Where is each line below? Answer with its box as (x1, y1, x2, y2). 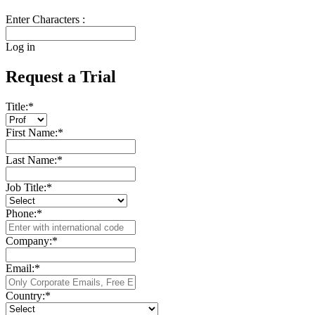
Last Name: (6, 154, 57, 167)
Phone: (6, 207, 37, 220)
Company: (6, 235, 52, 247)
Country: (6, 290, 45, 302)
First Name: (6, 127, 58, 139)
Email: (6, 262, 34, 275)
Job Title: (6, 181, 46, 194)
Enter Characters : (6, 13, 85, 26)
